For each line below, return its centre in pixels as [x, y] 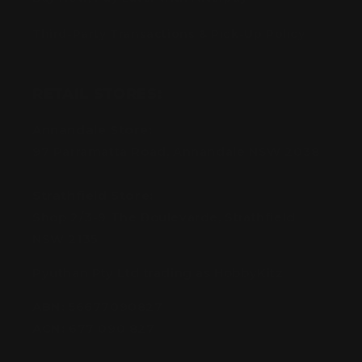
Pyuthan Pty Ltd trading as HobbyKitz [158, 273]
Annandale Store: [93, 130]
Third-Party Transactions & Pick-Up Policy [169, 34]
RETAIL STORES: [97, 94]
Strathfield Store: [93, 196]
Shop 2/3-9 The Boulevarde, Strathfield [164, 217]
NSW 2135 [65, 239]
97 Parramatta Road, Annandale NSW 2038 [178, 152]
